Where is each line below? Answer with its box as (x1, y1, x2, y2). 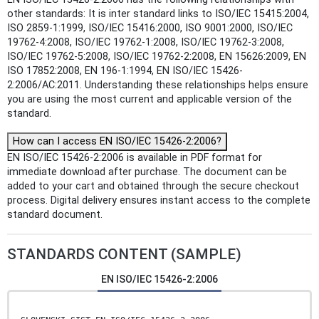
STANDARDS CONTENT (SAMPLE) (7, 246, 241, 263)
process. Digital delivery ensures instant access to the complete (7, 194, 310, 207)
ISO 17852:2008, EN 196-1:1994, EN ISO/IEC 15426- (7, 65, 243, 78)
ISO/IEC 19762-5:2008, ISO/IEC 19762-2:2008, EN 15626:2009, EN (7, 51, 306, 63)
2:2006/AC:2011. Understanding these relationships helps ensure (7, 79, 308, 92)
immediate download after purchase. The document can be (7, 166, 287, 179)
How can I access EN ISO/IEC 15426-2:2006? (13, 135, 221, 148)
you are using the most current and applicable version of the (7, 93, 292, 106)
